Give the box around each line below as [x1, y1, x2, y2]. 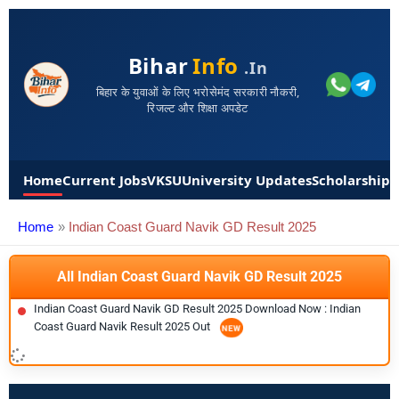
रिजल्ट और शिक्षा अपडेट [147, 100, 248, 116]
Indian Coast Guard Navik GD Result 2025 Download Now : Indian [34, 302, 361, 315]
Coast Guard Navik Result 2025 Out [34, 320, 213, 333]
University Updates [182, 171, 312, 189]
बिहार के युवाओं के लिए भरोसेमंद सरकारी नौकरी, [95, 84, 300, 100]
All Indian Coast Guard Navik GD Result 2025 [57, 268, 342, 285]
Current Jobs [62, 171, 147, 189]
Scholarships [312, 171, 396, 189]
